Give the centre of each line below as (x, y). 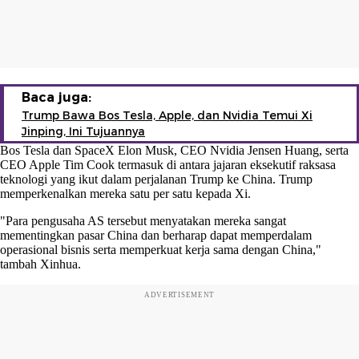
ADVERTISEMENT (179, 294)
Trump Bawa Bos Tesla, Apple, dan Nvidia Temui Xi (167, 115)
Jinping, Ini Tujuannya (83, 131)
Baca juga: (56, 97)
